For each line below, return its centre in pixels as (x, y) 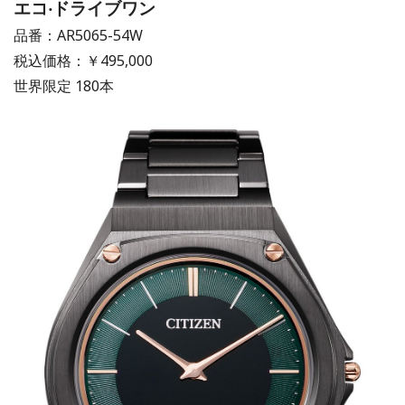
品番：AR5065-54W (78, 36)
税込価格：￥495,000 (83, 61)
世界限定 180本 (64, 86)
